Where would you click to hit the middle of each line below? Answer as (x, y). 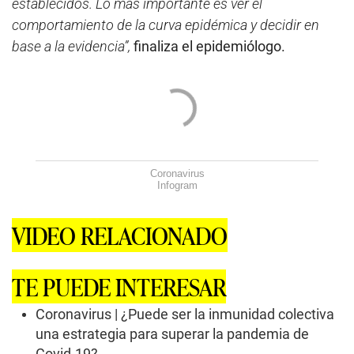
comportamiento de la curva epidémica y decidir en (166, 25)
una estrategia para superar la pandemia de (172, 333)
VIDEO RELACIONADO (120, 235)
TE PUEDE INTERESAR (119, 287)
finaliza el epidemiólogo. (208, 47)
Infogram (177, 186)
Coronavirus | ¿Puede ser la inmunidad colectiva (185, 314)
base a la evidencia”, (71, 47)
